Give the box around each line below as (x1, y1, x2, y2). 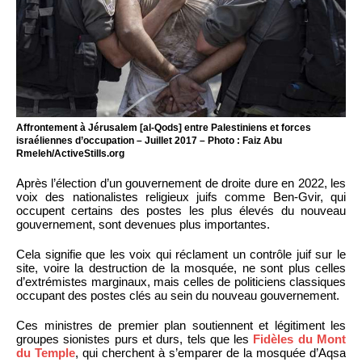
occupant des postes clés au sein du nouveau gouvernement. (16, 288, 339, 302)
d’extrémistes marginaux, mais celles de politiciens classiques (16, 274, 346, 288)
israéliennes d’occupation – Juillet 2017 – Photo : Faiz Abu (16, 134, 282, 146)
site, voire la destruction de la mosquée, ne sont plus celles (16, 260, 346, 275)
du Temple (16, 345, 75, 360)
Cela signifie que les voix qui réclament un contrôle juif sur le (16, 246, 346, 261)
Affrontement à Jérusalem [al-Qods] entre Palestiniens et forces (16, 121, 311, 133)
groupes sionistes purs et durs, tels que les (16, 331, 254, 346)
